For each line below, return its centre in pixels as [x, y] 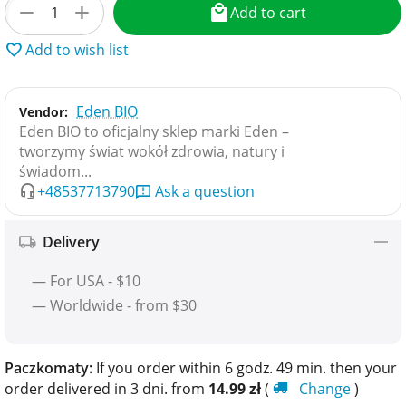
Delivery [71, 242]
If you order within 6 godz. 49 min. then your [245, 367]
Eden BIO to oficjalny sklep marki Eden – [154, 131]
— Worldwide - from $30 [114, 305]
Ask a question [205, 191]
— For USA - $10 [86, 280]
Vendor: [43, 111]
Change [327, 388]
